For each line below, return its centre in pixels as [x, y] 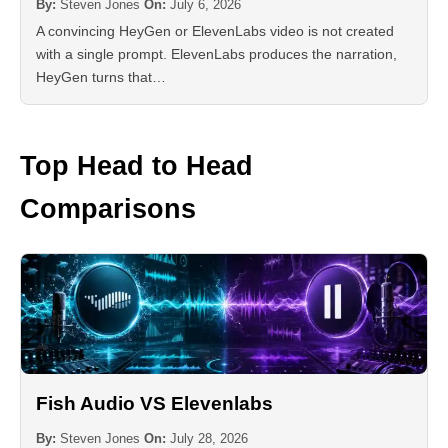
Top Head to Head [136, 166]
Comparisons [108, 209]
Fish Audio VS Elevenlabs [154, 404]
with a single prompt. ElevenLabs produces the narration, [216, 54]
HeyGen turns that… [101, 77]
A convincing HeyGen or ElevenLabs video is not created [215, 31]
